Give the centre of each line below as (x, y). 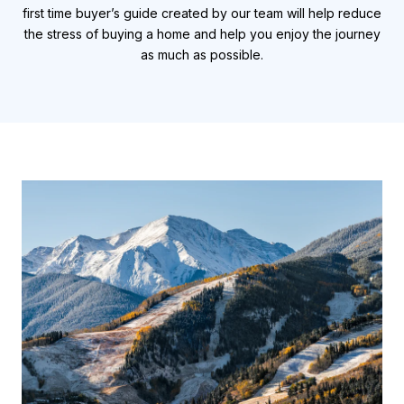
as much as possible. (202, 55)
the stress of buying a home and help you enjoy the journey (202, 34)
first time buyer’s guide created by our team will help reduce (202, 13)
